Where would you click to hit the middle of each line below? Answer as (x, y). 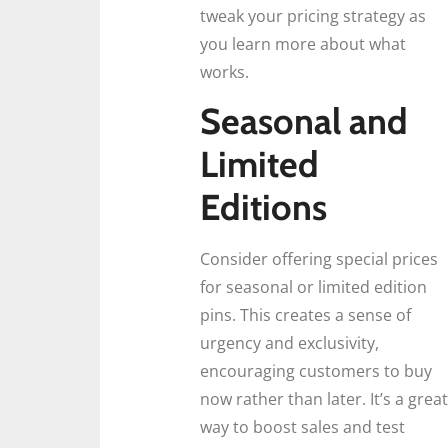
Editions (263, 207)
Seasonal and (304, 121)
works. (224, 72)
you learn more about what (303, 44)
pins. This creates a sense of (305, 315)
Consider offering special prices (319, 259)
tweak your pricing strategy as (313, 16)
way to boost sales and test (302, 427)
